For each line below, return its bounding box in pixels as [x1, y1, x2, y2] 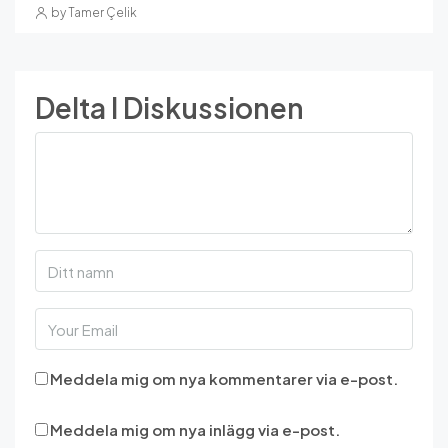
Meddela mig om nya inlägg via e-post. [50, 420, 340, 440]
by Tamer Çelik [51, 5, 137, 21]
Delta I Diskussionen [35, 90, 304, 126]
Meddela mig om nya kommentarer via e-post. [50, 369, 398, 389]
